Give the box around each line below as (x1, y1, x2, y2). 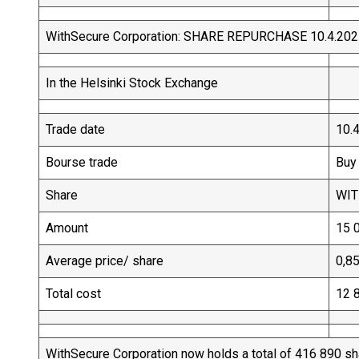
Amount (46, 220, 127, 236)
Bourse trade (46, 155, 143, 170)
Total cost (46, 286, 136, 301)
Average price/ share (46, 253, 173, 268)
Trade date (46, 122, 137, 137)
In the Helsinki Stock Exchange (46, 75, 218, 91)
